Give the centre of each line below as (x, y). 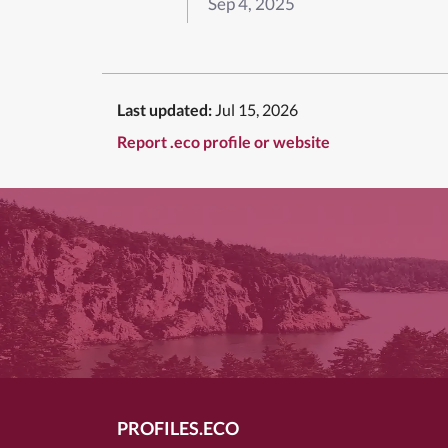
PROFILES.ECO (178, 427)
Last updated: (164, 109)
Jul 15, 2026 (256, 109)
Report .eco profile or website (223, 141)
